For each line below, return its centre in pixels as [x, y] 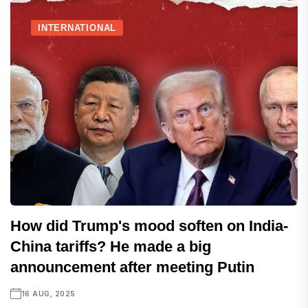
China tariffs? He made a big [111, 247]
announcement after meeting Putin [132, 267]
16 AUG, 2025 [48, 294]
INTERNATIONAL [77, 28]
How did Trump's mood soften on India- [149, 226]
